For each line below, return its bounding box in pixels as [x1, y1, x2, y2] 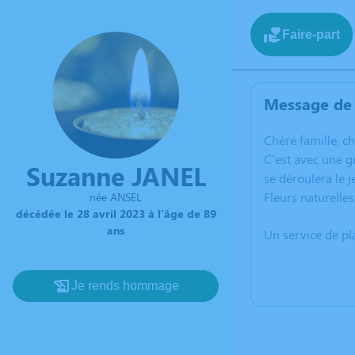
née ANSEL [90, 189, 142, 204]
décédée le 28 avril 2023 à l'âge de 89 [15, 206, 216, 221]
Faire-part [282, 27, 340, 41]
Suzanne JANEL [25, 158, 206, 193]
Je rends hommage [71, 279, 179, 292]
